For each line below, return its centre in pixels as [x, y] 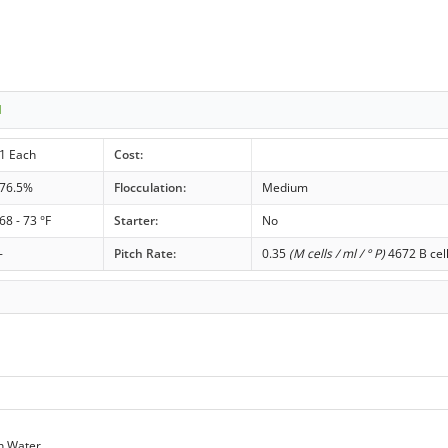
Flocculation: [149, 187]
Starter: [135, 220]
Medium [284, 187]
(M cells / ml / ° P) [336, 253]
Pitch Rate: [144, 253]
